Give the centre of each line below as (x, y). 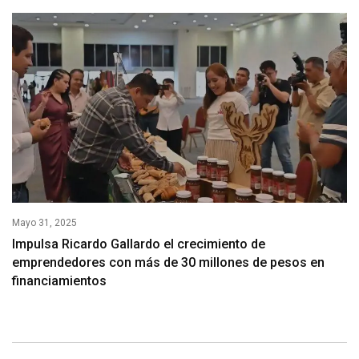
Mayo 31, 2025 (44, 222)
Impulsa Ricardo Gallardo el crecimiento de (139, 244)
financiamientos (59, 280)
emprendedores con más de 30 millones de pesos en (168, 262)
